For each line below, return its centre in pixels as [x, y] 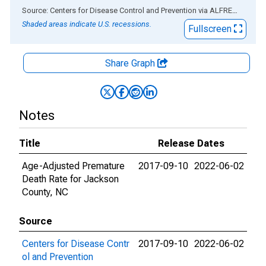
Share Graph [131, 63]
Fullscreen [211, 29]
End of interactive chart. [59, 10]
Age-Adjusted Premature [73, 166]
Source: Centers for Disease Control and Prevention [109, 10]
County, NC [45, 192]
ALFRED [221, 10]
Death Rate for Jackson [70, 179]
